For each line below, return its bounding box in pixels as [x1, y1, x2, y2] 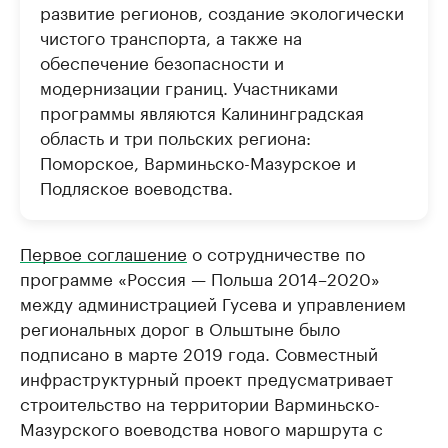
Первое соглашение [20, 239, 187, 265]
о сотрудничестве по [187, 239, 365, 265]
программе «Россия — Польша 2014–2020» [20, 264, 380, 290]
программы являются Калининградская [40, 98, 364, 124]
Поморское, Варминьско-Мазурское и [40, 148, 356, 174]
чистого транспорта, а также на [40, 23, 302, 49]
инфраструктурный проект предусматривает [20, 364, 393, 390]
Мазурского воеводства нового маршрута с [20, 414, 383, 440]
